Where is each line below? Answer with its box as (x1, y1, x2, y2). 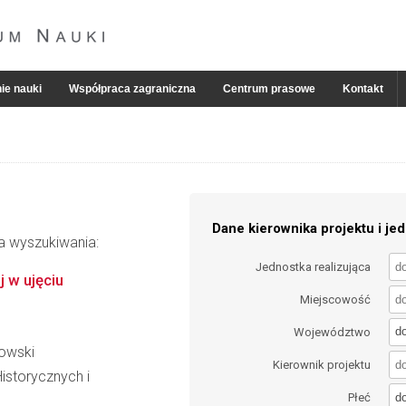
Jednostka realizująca (256, 259, 372, 274)
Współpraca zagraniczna (69, 82, 196, 95)
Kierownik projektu (273, 358, 372, 372)
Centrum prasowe (223, 82, 315, 95)
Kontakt (343, 82, 383, 95)
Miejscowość (300, 292, 372, 306)
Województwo (294, 324, 372, 339)
